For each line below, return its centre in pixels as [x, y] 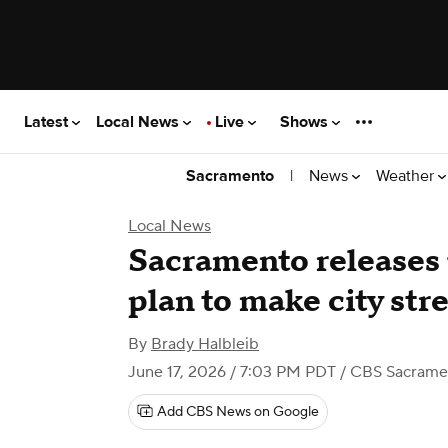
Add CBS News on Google [238, 412]
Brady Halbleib [205, 344]
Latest [48, 121]
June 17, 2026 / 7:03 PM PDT [232, 372]
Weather [407, 175]
